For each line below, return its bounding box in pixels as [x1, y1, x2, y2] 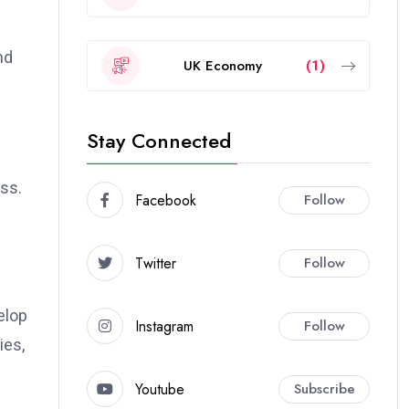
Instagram [135, 315, 194, 337]
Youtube [135, 378, 184, 400]
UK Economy [184, 55, 262, 76]
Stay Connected [87, 126, 231, 155]
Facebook [135, 189, 196, 211]
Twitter [135, 252, 176, 274]
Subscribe [293, 378, 355, 399]
